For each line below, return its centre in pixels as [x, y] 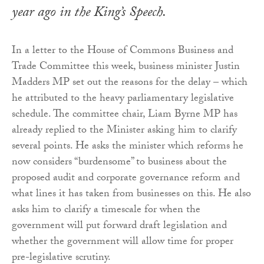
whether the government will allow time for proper [123, 242]
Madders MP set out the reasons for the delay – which [130, 83]
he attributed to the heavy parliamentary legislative [123, 99]
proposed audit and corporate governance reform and [126, 179]
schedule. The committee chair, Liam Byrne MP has [125, 115]
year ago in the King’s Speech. [89, 14]
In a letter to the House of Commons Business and [123, 51]
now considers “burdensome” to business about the [119, 163]
